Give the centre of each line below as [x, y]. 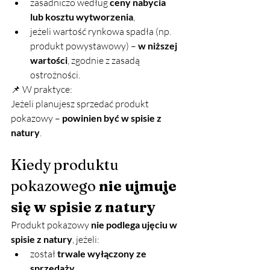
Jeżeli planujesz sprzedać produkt [81, 104]
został [44, 254]
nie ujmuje [139, 186]
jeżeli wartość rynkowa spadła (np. [102, 32]
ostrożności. [55, 75]
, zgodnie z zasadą [105, 61]
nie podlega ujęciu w [135, 225]
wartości [49, 60]
